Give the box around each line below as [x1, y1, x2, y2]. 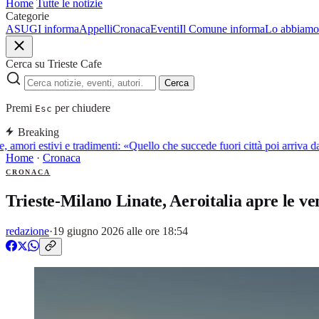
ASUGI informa [6, 23, 79, 35]
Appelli [79, 23, 113, 35]
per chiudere [52, 102, 110, 114]
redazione [6, 224, 49, 237]
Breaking [18, 126, 59, 138]
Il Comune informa [179, 23, 265, 35]
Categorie [6, 10, 49, 22]
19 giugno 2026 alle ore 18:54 [53, 224, 188, 237]
